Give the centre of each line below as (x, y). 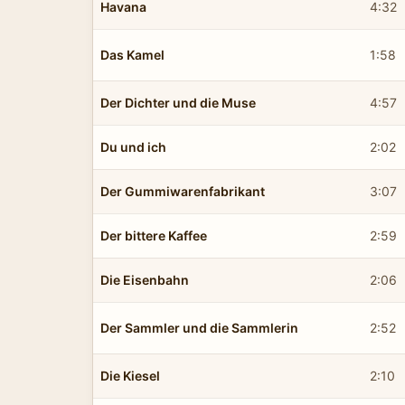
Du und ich (133, 146)
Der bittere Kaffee (154, 235)
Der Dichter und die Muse (178, 102)
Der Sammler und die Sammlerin (199, 327)
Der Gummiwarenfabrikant (183, 191)
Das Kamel (132, 54)
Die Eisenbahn (145, 279)
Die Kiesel (130, 375)
